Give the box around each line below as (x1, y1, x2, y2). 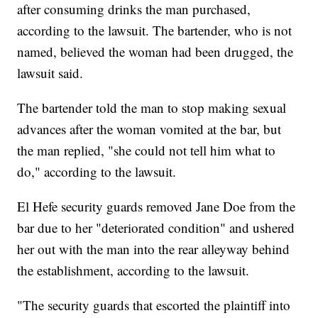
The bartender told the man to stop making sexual (17, 99, 287, 117)
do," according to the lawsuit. (17, 163, 177, 181)
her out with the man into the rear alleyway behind (17, 240, 290, 258)
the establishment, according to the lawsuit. (17, 261, 250, 280)
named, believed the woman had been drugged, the (17, 43, 294, 61)
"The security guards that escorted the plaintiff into (17, 296, 291, 314)
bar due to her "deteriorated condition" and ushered (17, 219, 295, 237)
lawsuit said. (17, 64, 84, 82)
